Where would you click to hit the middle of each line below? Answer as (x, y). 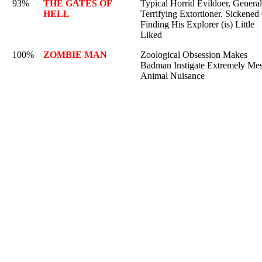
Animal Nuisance (173, 76)
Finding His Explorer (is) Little (197, 24)
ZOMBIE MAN (75, 55)
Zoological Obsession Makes (194, 55)
